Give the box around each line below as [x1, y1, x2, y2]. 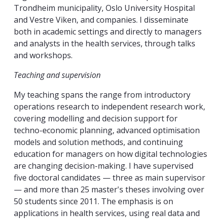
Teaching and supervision [14, 70, 101, 81]
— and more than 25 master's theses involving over [14, 184, 204, 195]
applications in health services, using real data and [14, 208, 200, 219]
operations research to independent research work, [14, 101, 205, 112]
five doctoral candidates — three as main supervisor [14, 172, 205, 184]
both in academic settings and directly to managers [14, 26, 202, 37]
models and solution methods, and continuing [14, 137, 183, 148]
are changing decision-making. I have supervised [14, 160, 193, 172]
